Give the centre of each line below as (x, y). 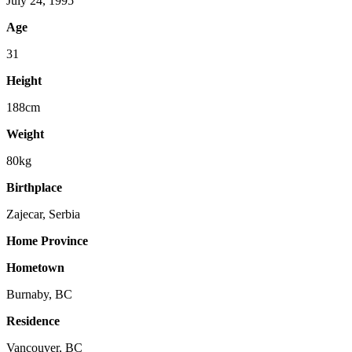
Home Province (47, 241)
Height (24, 81)
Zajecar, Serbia (43, 214)
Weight (25, 134)
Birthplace (34, 188)
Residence (33, 321)
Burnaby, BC (39, 295)
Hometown (35, 268)
